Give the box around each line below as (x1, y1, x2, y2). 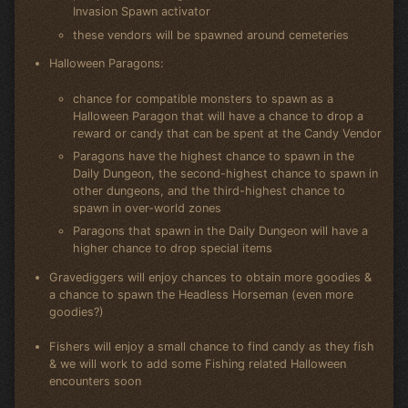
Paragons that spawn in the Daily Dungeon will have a (72, 224, 368, 239)
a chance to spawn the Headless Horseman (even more (49, 288, 354, 302)
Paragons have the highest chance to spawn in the (72, 149, 354, 164)
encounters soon (49, 374, 142, 389)
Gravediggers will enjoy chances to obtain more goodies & (49, 270, 372, 285)
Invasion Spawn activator (72, 5, 210, 19)
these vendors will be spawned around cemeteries (72, 27, 349, 42)
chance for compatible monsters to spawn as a (72, 91, 333, 106)
